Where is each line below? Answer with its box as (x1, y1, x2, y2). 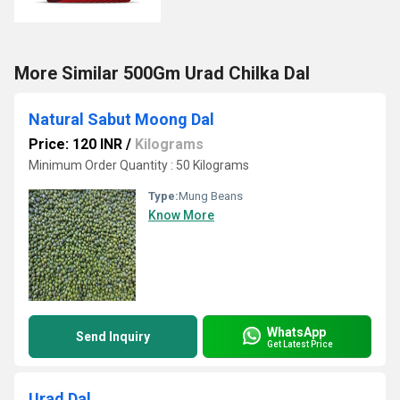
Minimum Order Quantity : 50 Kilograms (29, 158, 249, 172)
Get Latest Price (267, 338, 333, 349)
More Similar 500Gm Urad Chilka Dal (14, 62, 310, 84)
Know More (148, 208, 214, 222)
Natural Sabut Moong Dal (29, 110, 214, 129)
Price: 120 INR (29, 136, 122, 153)
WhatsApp (267, 324, 326, 339)
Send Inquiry (76, 329, 150, 344)
